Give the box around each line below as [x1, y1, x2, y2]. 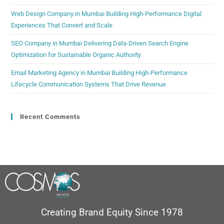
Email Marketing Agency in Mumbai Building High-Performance [11, 69, 188, 77]
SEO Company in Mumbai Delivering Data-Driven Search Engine [11, 39, 189, 47]
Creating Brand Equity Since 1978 [41, 206, 183, 218]
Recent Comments [20, 113, 81, 121]
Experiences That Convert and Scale [11, 21, 113, 29]
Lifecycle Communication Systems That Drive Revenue [11, 80, 166, 88]
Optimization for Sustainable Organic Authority [11, 51, 141, 59]
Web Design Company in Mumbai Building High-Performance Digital [11, 10, 202, 18]
